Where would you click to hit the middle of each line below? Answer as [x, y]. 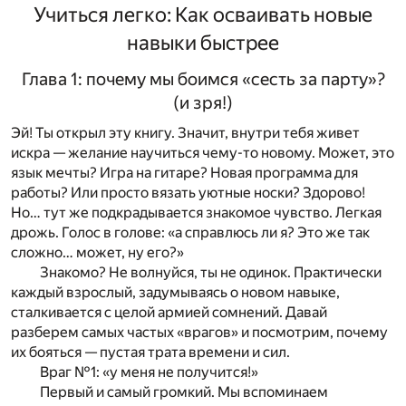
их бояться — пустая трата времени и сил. [150, 353]
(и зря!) [203, 102]
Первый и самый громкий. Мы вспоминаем [184, 392]
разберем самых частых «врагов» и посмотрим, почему [199, 333]
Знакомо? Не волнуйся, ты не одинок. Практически [211, 273]
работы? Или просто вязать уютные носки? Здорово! [188, 193]
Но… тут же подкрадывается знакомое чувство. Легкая [196, 213]
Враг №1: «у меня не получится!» [149, 372]
